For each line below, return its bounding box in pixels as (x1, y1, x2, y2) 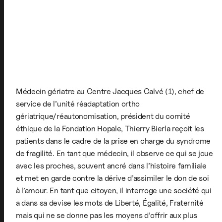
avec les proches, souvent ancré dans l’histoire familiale (16, 161, 207, 170)
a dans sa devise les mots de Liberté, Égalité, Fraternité (16, 198, 204, 208)
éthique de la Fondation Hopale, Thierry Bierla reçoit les (16, 123, 204, 133)
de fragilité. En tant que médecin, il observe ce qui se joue (16, 148, 213, 158)
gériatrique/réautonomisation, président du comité (16, 111, 190, 121)
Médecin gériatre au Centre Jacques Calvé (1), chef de (16, 86, 205, 96)
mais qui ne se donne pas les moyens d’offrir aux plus (16, 210, 198, 220)
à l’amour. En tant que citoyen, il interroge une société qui (16, 185, 212, 195)
